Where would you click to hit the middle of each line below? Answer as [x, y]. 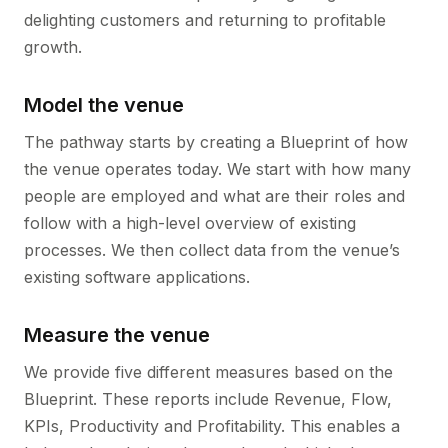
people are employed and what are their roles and [214, 196]
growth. [53, 47]
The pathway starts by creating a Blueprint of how [216, 142]
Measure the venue [117, 335]
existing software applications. [137, 277]
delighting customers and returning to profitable [205, 20]
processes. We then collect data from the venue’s [212, 250]
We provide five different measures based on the [208, 372]
